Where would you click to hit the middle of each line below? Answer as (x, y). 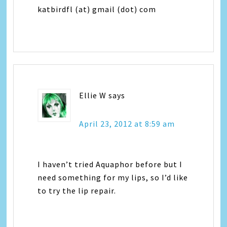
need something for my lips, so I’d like (113, 177)
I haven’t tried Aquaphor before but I (110, 164)
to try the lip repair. (77, 191)
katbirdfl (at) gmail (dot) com (97, 9)
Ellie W (93, 95)
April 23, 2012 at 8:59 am (127, 124)
